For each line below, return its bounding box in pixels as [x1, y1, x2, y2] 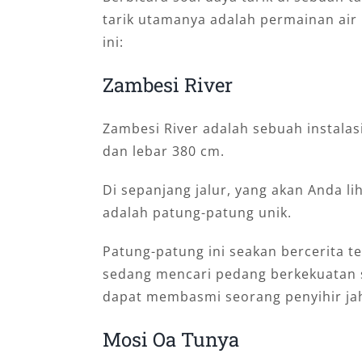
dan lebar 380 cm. [102, 142, 225, 161]
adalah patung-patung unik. [102, 204, 292, 222]
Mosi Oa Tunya [102, 326, 239, 353]
